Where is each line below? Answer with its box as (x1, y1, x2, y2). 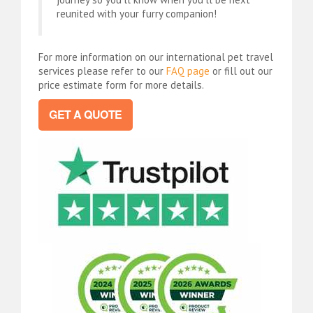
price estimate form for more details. (38, 78, 204, 92)
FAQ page (166, 64, 210, 78)
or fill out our (210, 64, 272, 78)
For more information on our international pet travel (38, 50, 273, 64)
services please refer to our (38, 64, 166, 78)
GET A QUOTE (49, 106, 122, 123)
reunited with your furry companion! (57, 6, 217, 20)
